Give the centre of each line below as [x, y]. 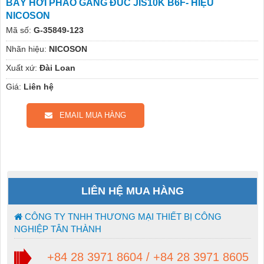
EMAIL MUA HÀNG [89, 115]
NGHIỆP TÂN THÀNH [57, 229]
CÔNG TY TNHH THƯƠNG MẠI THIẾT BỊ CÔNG [122, 217]
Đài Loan [57, 68]
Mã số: [18, 30]
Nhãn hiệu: [26, 49]
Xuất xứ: [21, 68]
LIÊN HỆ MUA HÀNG [133, 191]
